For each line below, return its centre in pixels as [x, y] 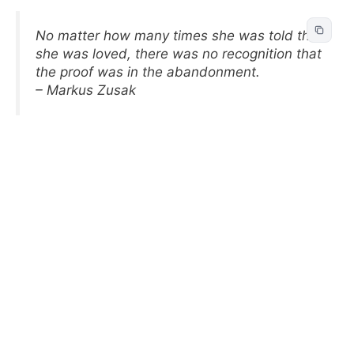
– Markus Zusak [86, 90]
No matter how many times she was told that [179, 36]
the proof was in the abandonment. [148, 72]
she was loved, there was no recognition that [179, 54]
